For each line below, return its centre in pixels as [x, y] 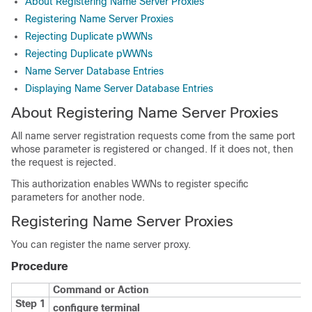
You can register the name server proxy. [101, 244]
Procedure [40, 266]
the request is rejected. [64, 162]
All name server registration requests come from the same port [153, 136]
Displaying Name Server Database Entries [119, 88]
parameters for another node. [78, 197]
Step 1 [30, 304]
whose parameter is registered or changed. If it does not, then [152, 149]
